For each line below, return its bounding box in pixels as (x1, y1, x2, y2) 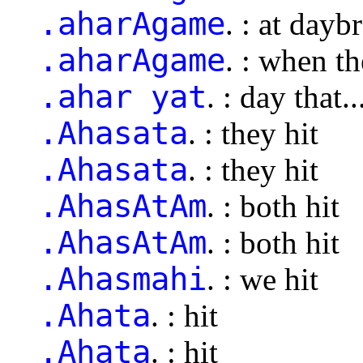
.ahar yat (39, 78, 207, 115)
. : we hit (207, 261, 318, 297)
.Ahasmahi (39, 260, 207, 297)
